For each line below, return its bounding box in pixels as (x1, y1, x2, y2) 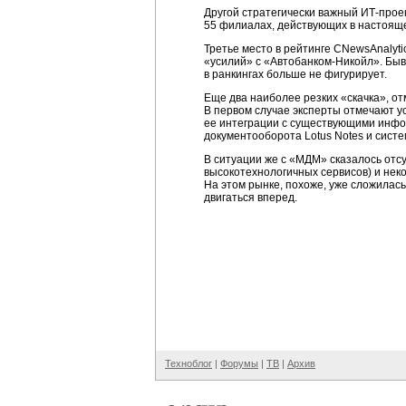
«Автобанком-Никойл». (264, 55, 382, 68)
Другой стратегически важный (204, 6, 361, 19)
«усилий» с (204, 55, 264, 68)
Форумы (220, 358, 258, 369)
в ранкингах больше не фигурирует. (204, 68, 387, 81)
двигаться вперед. (204, 191, 297, 204)
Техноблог (165, 358, 212, 369)
